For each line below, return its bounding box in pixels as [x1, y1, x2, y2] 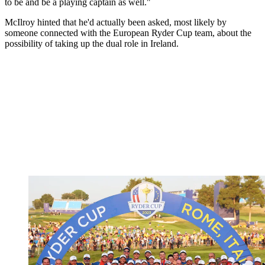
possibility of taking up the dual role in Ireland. [5, 38, 179, 49]
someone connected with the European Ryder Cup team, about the [5, 28, 251, 38]
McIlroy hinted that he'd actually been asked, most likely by [5, 17, 227, 28]
